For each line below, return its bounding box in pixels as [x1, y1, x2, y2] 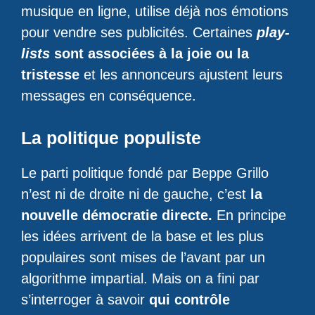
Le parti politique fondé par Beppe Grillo [21, 165, 269, 181]
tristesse [21, 67, 79, 82]
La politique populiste [21, 128, 201, 148]
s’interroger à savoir [21, 292, 149, 307]
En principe [212, 207, 286, 223]
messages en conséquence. [21, 88, 196, 103]
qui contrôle [149, 292, 230, 307]
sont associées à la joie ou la [50, 46, 249, 61]
